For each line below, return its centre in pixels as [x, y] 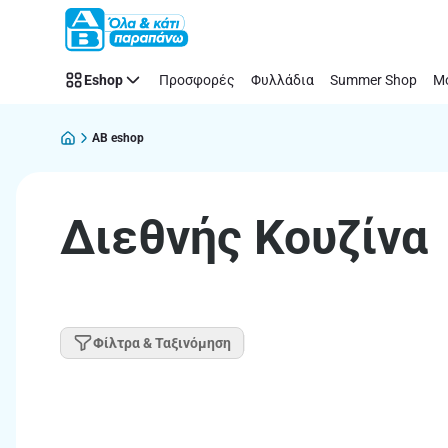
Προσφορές [197, 79]
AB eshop [118, 137]
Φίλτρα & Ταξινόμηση [162, 342]
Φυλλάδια [282, 79]
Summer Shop [373, 79]
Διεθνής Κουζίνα [244, 237]
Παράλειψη [67, 29]
